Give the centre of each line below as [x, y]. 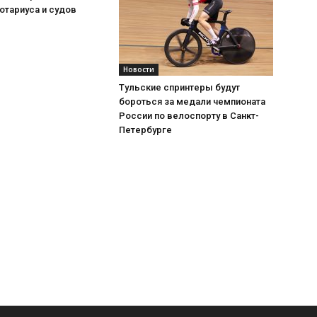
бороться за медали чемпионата [192, 102]
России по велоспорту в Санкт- [189, 116]
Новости [139, 69]
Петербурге [145, 130]
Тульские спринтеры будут [179, 87]
